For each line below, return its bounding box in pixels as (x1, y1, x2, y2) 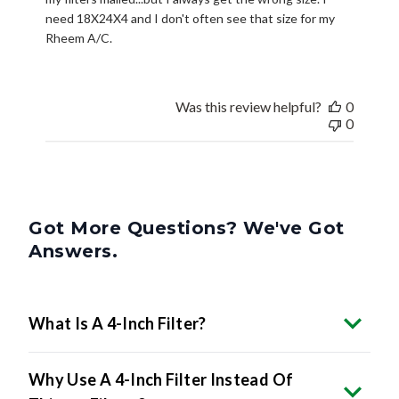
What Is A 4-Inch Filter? (28, 282, 207, 303)
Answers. (28, 209, 118, 232)
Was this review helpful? (175, 67, 322, 85)
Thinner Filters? (28, 363, 147, 384)
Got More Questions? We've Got (28, 186, 345, 208)
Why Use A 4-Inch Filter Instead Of (28, 338, 294, 359)
